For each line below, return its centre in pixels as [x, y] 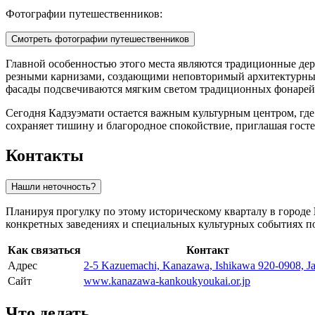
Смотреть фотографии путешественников [100, 39]
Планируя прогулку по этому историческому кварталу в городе [160, 212]
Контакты [45, 156]
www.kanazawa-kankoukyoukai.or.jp [167, 281]
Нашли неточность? [53, 187]
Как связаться [44, 250]
